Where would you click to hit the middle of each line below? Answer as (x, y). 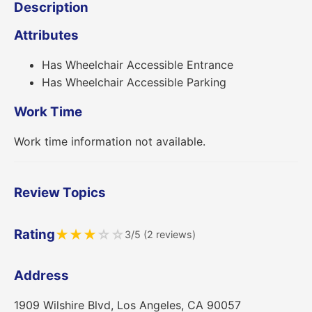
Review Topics (60, 193)
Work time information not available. (110, 141)
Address (41, 276)
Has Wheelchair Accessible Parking (134, 83)
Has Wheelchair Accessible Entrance (138, 65)
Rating (34, 234)
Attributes (46, 36)
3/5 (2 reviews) (160, 235)
